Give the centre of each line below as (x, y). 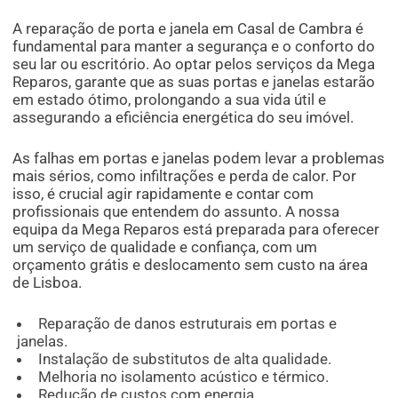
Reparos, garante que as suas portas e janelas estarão (194, 82)
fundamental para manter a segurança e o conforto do (194, 47)
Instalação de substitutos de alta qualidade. (184, 359)
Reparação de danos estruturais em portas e (187, 324)
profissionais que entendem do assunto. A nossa (176, 212)
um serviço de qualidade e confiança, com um (165, 247)
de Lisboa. (48, 283)
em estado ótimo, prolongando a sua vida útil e (170, 100)
